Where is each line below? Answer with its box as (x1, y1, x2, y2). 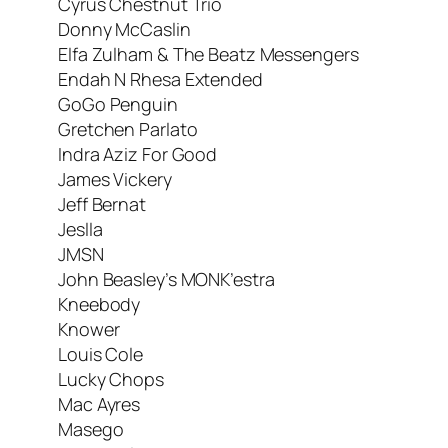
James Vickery (58, 166, 172, 191)
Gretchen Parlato (58, 116, 198, 141)
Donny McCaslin (58, 16, 191, 41)
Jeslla (58, 216, 103, 241)
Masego (58, 416, 124, 441)
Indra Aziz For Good (58, 141, 218, 166)
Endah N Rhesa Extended (58, 66, 263, 91)
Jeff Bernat (58, 191, 146, 216)
